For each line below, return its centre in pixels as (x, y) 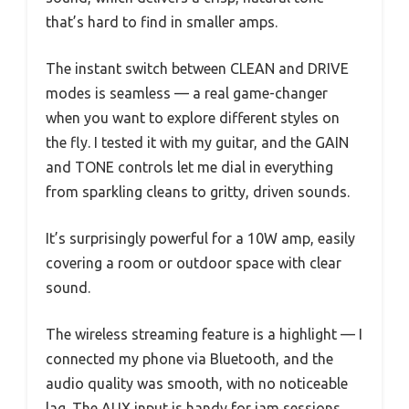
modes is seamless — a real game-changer (187, 93)
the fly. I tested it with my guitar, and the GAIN (197, 142)
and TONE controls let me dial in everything (189, 167)
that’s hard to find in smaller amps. (162, 21)
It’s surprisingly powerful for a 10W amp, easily (200, 238)
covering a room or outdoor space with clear (194, 262)
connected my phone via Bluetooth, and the (189, 358)
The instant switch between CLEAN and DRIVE (197, 68)
